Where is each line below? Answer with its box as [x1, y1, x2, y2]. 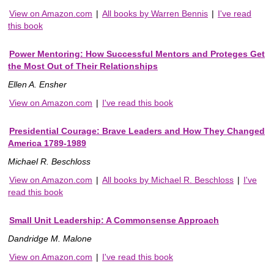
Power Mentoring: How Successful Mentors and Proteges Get [9, 48, 265, 59]
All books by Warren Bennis [102, 8, 208, 18]
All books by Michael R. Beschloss [102, 174, 234, 185]
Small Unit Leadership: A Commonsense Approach [9, 215, 219, 225]
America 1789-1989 [8, 138, 86, 148]
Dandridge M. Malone [8, 233, 92, 243]
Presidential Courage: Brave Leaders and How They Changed [9, 125, 265, 136]
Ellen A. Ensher [8, 79, 67, 89]
